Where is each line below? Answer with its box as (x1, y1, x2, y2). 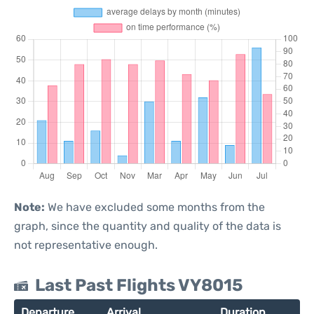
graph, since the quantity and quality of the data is (14, 219, 281, 233)
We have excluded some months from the (45, 200, 265, 214)
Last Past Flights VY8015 (35, 275, 243, 295)
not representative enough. (14, 238, 158, 252)
